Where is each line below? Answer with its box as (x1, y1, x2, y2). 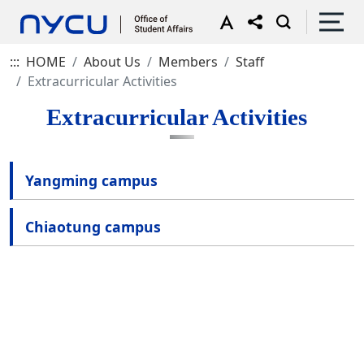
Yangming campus (25, 171, 158, 190)
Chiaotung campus (25, 217, 161, 236)
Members (158, 53, 218, 71)
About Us (84, 53, 141, 71)
